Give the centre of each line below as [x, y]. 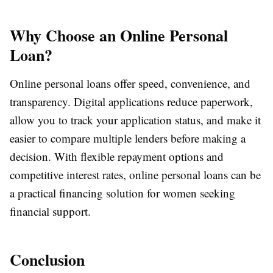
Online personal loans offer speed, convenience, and [130, 83]
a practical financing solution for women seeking [122, 193]
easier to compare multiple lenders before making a [128, 138]
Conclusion [47, 260]
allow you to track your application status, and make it [135, 120]
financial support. [50, 211]
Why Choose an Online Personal [119, 36]
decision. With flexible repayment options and [117, 157]
